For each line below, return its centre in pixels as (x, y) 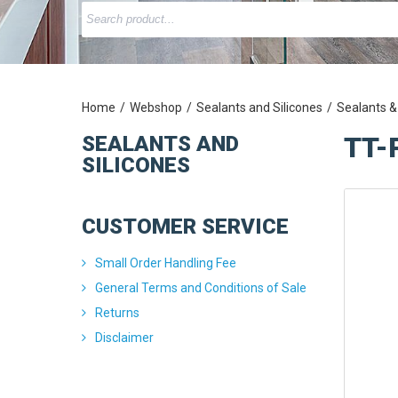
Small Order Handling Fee (166, 263)
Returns (117, 313)
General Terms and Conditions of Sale (201, 288)
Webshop (156, 107)
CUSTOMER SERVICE (185, 227)
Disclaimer (124, 338)
